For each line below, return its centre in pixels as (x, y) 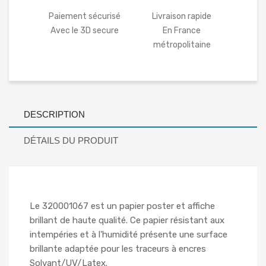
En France (182, 31)
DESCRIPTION (54, 115)
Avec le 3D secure (84, 31)
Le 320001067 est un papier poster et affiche (122, 206)
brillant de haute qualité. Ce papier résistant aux (127, 221)
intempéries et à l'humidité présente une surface (129, 235)
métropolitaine (182, 45)
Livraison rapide (182, 17)
